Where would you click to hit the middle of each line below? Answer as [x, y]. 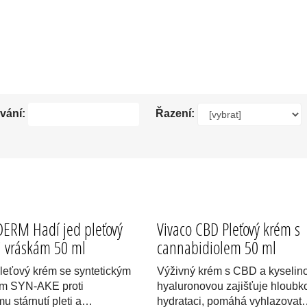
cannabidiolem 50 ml [216, 248]
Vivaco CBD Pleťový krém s [228, 229]
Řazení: [175, 114]
